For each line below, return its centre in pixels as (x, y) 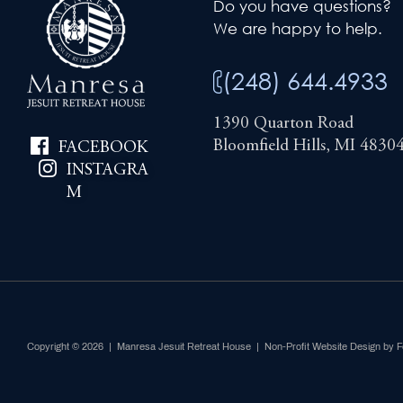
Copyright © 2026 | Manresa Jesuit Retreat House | (146, 347)
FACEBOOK (103, 148)
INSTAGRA (107, 170)
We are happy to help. (298, 28)
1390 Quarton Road (284, 123)
